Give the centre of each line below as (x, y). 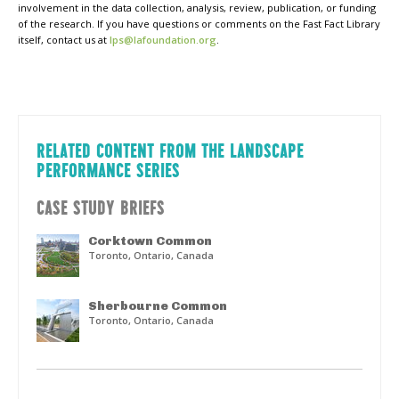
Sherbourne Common (158, 305)
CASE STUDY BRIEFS (101, 206)
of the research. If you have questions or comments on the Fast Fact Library (199, 24)
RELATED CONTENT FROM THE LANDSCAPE (170, 150)
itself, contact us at (64, 40)
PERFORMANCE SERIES (108, 170)
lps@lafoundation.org (163, 40)
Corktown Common (150, 240)
